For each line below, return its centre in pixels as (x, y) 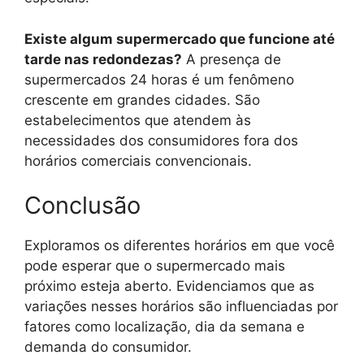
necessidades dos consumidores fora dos (161, 140)
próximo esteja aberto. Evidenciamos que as (169, 286)
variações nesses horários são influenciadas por (181, 307)
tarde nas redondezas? (103, 59)
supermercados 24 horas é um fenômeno (159, 79)
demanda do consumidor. (108, 347)
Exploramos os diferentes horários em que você (180, 246)
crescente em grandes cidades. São (142, 100)
